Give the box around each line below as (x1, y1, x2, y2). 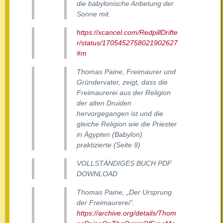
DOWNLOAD (77, 170, 117, 178)
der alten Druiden (77, 99, 131, 108)
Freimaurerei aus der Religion (77, 89, 171, 97)
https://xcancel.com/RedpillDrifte (77, 28, 178, 37)
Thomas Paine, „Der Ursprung (77, 188, 172, 197)
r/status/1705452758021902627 (77, 39, 178, 47)
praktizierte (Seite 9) (77, 141, 140, 149)
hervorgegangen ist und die (77, 110, 163, 118)
